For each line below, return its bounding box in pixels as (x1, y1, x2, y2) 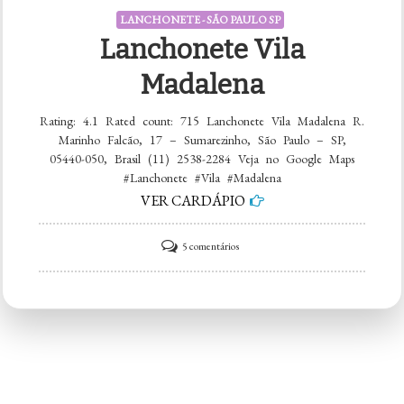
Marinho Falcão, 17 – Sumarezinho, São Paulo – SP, (58, 131, 346, 148)
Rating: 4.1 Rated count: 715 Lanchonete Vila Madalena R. (40, 112, 364, 129)
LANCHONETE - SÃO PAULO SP (119, 12, 280, 27)
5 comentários (181, 238, 239, 253)
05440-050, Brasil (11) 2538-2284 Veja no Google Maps (50, 150, 354, 167)
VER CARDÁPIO (140, 190, 245, 210)
